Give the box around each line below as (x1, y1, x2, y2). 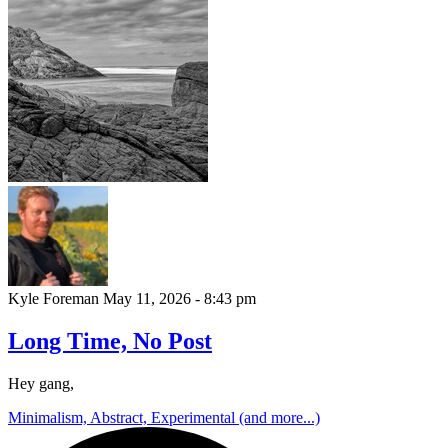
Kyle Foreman (8, 290, 103, 308)
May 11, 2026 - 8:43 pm (103, 290, 256, 308)
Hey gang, (8, 375, 74, 393)
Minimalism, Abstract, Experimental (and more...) (8, 409, 320, 427)
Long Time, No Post (8, 328, 212, 355)
